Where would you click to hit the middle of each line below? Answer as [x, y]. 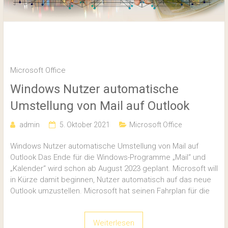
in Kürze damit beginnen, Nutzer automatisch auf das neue [110, 179]
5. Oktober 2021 [84, 124]
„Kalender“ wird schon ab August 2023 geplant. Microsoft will [114, 168]
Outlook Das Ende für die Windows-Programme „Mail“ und [108, 157]
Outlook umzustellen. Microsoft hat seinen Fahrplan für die [110, 191]
